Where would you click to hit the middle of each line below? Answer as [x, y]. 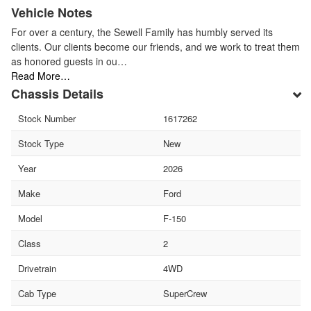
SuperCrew [185, 293]
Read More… [41, 75]
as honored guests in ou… [69, 61]
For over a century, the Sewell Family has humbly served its [142, 32]
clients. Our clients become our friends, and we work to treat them [155, 46]
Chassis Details [57, 93]
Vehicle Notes [52, 12]
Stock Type [41, 143]
